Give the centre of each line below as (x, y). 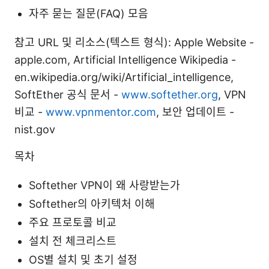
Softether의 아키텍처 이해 (92, 204)
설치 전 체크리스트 (73, 241)
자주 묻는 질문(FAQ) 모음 (89, 13)
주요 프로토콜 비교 (73, 222)
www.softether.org (170, 94)
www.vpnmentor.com (101, 112)
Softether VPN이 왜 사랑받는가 (104, 185)
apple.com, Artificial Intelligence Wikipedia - (125, 59)
